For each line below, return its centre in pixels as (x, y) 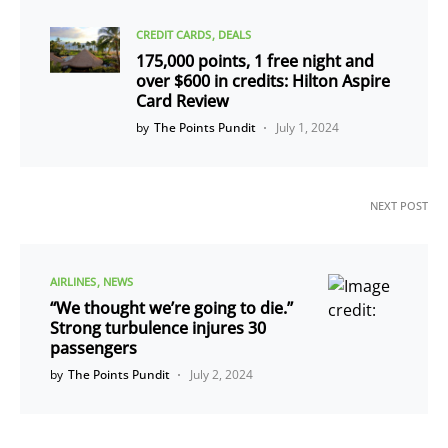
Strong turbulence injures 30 (158, 327)
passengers (93, 347)
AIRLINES (73, 281)
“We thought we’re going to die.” (171, 307)
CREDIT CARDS (173, 34)
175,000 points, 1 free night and (255, 60)
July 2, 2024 (221, 374)
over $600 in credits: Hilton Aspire (263, 80)
